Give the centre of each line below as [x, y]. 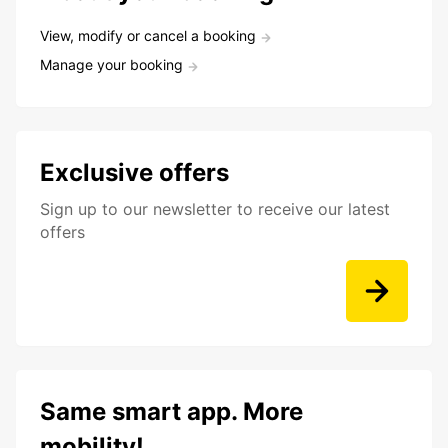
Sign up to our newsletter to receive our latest [215, 209]
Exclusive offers [134, 173]
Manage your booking [111, 65]
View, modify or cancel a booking [148, 36]
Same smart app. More [171, 412]
